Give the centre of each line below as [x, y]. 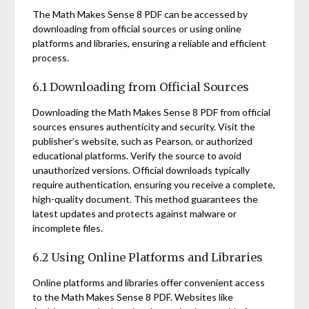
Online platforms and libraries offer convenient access [149, 282]
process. [51, 57]
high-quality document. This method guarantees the [146, 199]
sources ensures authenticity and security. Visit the [144, 126]
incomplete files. [68, 228]
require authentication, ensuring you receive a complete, [154, 184]
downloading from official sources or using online [137, 28]
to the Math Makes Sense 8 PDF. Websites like [133, 297]
